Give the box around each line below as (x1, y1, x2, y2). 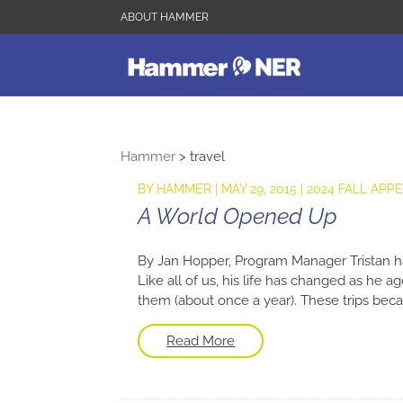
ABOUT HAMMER (121, 11, 210, 23)
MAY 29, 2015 (221, 182, 298, 196)
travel (190, 148, 226, 165)
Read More (166, 333, 236, 349)
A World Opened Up (138, 202, 338, 229)
